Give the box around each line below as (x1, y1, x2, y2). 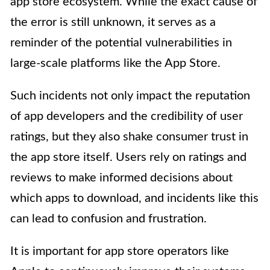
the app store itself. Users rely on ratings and (10, 151, 246, 164)
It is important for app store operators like (10, 245, 229, 258)
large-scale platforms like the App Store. (10, 57, 221, 70)
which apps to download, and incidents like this (10, 192, 259, 205)
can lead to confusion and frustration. (10, 213, 207, 225)
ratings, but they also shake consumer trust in (10, 131, 248, 143)
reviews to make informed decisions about (10, 172, 233, 184)
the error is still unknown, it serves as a (10, 16, 216, 29)
